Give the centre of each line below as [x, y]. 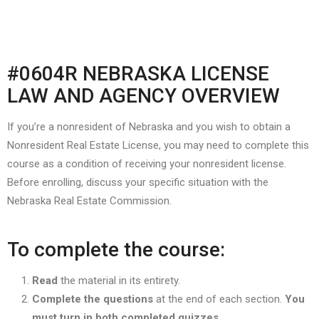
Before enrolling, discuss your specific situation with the [138, 182]
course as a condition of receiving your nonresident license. [147, 164]
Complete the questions [93, 299]
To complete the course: [119, 250]
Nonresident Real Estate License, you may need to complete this [158, 145]
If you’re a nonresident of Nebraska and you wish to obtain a [149, 127]
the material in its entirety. [119, 281]
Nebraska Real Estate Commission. [89, 201]
